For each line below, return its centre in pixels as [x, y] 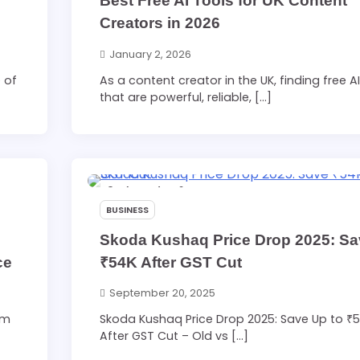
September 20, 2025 [163, 293]
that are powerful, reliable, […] [186, 97]
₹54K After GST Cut [171, 262]
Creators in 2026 [160, 23]
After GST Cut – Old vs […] [174, 336]
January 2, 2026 [151, 54]
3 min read [135, 191]
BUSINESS [128, 209]
